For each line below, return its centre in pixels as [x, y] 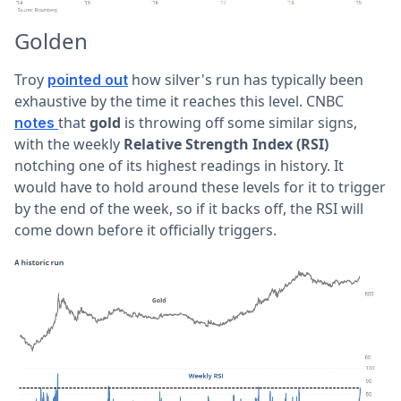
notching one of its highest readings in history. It [179, 166]
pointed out [88, 80]
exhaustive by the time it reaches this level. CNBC [179, 102]
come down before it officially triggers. [145, 230]
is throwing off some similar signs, [239, 123]
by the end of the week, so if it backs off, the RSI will [189, 209]
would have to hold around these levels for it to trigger [200, 188]
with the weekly [69, 145]
